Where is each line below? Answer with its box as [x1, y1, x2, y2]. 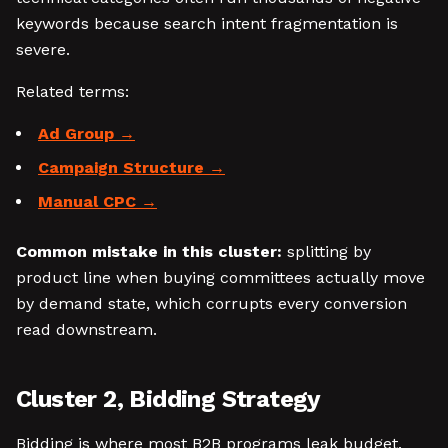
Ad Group [38, 124, 114, 143]
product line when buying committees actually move [16, 268, 425, 287]
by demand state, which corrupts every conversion [16, 294, 407, 313]
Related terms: [16, 82, 129, 101]
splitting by [282, 242, 371, 261]
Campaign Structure [38, 158, 204, 177]
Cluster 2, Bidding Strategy [16, 385, 321, 413]
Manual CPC [38, 192, 136, 211]
